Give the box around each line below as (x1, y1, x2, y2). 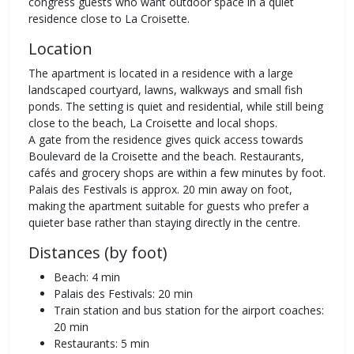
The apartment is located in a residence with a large (28, 66, 293, 81)
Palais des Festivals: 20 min (54, 286, 193, 302)
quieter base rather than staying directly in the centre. (28, 215, 300, 231)
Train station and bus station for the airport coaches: (54, 303, 324, 318)
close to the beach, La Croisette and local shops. (28, 115, 277, 131)
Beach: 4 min (54, 269, 120, 285)
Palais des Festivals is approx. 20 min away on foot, (28, 182, 292, 198)
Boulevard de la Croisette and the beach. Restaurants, (28, 149, 304, 164)
